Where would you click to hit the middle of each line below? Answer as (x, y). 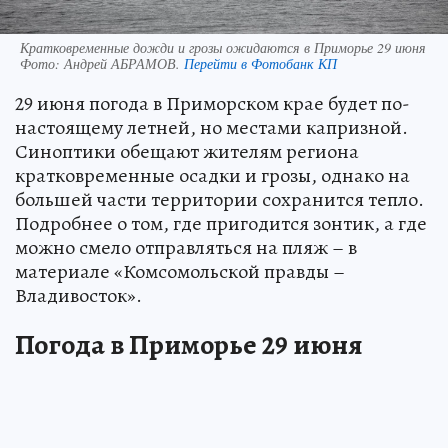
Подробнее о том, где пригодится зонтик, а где (221, 223)
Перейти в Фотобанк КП (260, 63)
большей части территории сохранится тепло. (219, 199)
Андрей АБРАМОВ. (124, 63)
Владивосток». (78, 295)
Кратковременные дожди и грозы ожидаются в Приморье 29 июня (223, 47)
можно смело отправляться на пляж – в (186, 247)
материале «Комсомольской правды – (180, 271)
